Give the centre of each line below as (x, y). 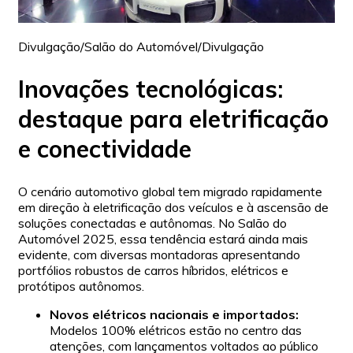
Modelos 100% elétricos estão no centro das (176, 330)
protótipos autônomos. (81, 286)
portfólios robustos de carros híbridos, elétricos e (153, 270)
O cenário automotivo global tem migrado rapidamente (170, 191)
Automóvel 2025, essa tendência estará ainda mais (163, 238)
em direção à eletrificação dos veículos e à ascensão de (173, 207)
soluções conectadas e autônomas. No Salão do (152, 223)
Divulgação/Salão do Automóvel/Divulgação (141, 46)
